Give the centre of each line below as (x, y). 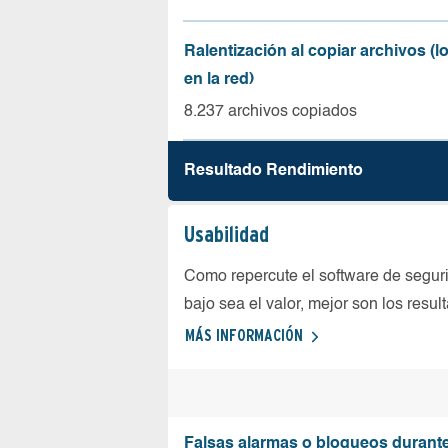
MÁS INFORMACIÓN (244, 335)
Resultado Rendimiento (273, 171)
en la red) (219, 79)
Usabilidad (226, 234)
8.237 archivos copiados (270, 111)
